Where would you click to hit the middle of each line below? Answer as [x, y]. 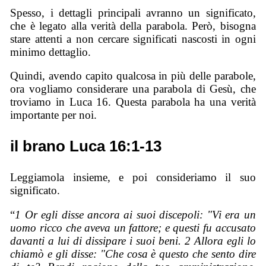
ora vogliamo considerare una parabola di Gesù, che [133, 89]
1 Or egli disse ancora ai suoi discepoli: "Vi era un [135, 215]
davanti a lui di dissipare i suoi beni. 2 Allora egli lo [133, 241]
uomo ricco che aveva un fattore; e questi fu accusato [133, 228]
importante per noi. [54, 115]
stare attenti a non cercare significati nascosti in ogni [133, 39]
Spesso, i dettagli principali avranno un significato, [133, 12]
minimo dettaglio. [51, 52]
